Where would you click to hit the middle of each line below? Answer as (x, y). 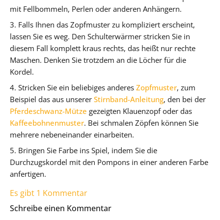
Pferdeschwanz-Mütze (48, 111)
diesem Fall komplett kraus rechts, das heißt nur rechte (103, 48)
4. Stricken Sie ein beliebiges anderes (73, 87)
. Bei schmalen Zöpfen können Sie (141, 123)
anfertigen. (28, 174)
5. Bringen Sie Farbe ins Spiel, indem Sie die (83, 150)
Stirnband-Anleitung (129, 99)
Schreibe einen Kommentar (61, 208)
